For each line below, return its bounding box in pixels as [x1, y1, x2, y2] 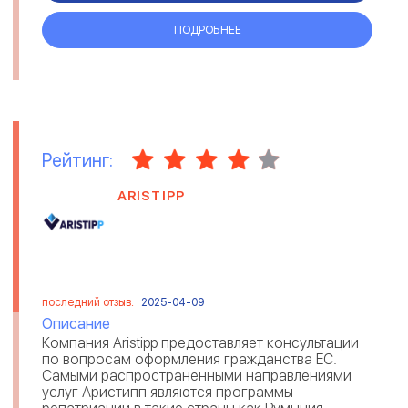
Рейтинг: [42, 148, 113, 171]
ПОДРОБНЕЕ [173, 23, 241, 36]
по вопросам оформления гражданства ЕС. [42, 351, 337, 369]
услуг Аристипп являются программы [42, 383, 293, 402]
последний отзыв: [42, 296, 137, 310]
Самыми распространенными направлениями [42, 367, 352, 385]
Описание [42, 315, 110, 333]
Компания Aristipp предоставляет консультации [42, 334, 359, 352]
